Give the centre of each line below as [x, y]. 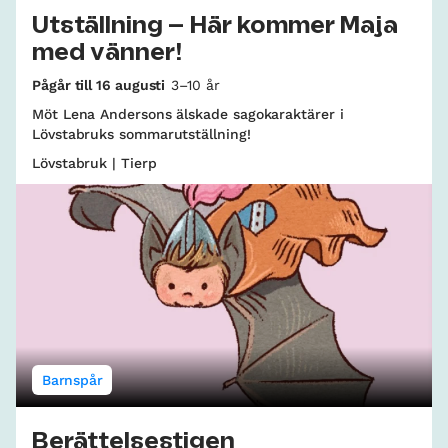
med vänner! [107, 52]
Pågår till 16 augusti [99, 84]
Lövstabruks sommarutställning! [141, 133]
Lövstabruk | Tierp [94, 162]
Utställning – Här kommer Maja [215, 25]
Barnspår [72, 379]
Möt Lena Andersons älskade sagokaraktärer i [188, 113]
